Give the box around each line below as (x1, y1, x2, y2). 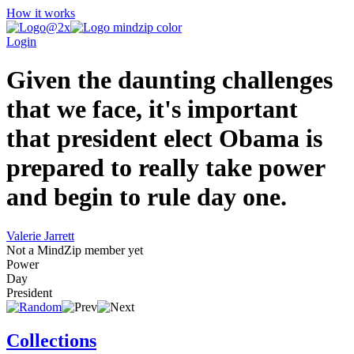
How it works (6, 6, 75, 20)
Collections (6, 330, 96, 351)
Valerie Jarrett (6, 228, 74, 243)
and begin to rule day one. (6, 183, 287, 212)
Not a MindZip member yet (6, 243, 143, 257)
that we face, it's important (6, 95, 298, 124)
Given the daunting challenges (6, 66, 333, 95)
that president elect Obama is (6, 124, 322, 153)
